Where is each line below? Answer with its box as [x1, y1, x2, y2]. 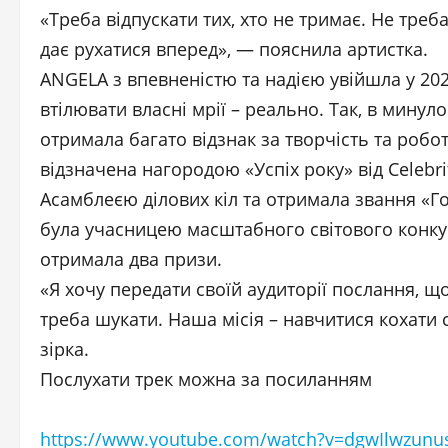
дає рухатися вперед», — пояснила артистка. [40, 37, 428, 61]
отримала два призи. [40, 247, 222, 271]
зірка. [40, 337, 89, 361]
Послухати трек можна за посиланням [40, 367, 372, 391]
